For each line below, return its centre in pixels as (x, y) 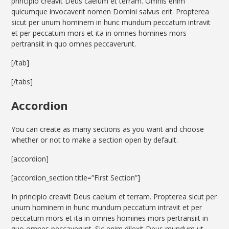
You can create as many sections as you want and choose (108, 129)
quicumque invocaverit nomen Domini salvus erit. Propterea (110, 12)
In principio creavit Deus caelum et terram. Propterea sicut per (114, 197)
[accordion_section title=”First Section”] (76, 178)
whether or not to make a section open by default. (95, 140)
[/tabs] (22, 82)
